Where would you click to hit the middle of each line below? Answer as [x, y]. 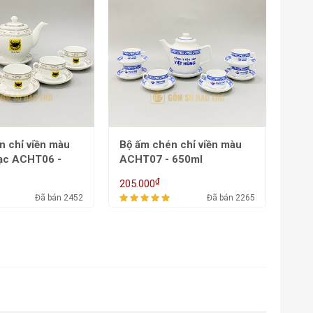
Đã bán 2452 [59, 197]
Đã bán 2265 [231, 197]
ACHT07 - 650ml [161, 159]
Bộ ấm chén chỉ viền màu [181, 144]
